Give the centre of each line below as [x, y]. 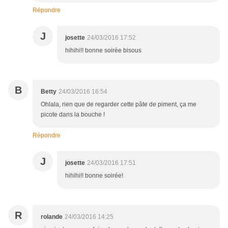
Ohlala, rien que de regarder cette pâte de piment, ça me [119, 105]
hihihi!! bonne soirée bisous [103, 51]
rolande [52, 217]
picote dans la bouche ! [73, 115]
